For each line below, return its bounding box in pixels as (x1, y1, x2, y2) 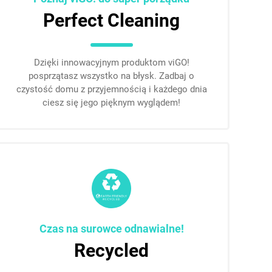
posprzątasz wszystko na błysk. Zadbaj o (29, 70, 195, 81)
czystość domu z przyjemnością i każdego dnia (16, 84, 207, 95)
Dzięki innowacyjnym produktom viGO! (33, 57, 189, 68)
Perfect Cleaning (43, 10, 180, 31)
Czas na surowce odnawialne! (39, 222, 184, 235)
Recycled (74, 240, 149, 261)
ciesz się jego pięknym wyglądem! (42, 97, 181, 108)
